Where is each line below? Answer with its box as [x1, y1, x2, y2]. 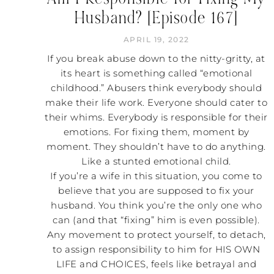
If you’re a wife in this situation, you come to [50, 169, 262, 182]
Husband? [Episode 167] [74, 7, 239, 29]
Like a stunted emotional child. [81, 155, 231, 167]
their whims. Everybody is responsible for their [45, 111, 268, 123]
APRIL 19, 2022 [123, 34, 190, 44]
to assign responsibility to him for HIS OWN [52, 243, 261, 255]
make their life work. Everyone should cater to [45, 96, 268, 108]
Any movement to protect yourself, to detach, [46, 228, 266, 240]
